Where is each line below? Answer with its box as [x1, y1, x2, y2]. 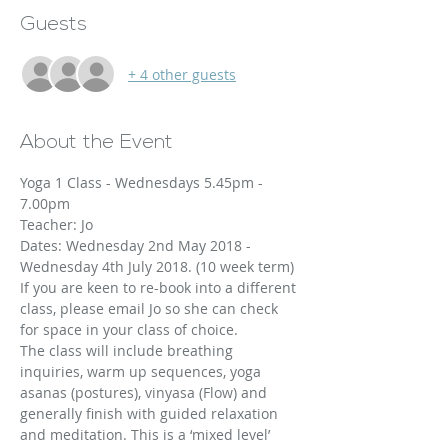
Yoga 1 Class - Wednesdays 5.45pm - [20, 173, 267, 192]
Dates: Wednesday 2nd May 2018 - [20, 236, 255, 255]
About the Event [20, 133, 173, 153]
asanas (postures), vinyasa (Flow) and [20, 383, 271, 402]
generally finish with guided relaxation [20, 404, 282, 423]
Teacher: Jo [20, 215, 93, 234]
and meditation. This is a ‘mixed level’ [20, 425, 274, 444]
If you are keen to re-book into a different [20, 278, 300, 297]
